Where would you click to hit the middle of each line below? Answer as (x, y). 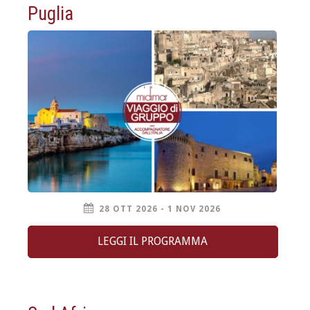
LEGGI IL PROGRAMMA (153, 241)
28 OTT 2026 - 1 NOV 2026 (160, 209)
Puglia (51, 13)
